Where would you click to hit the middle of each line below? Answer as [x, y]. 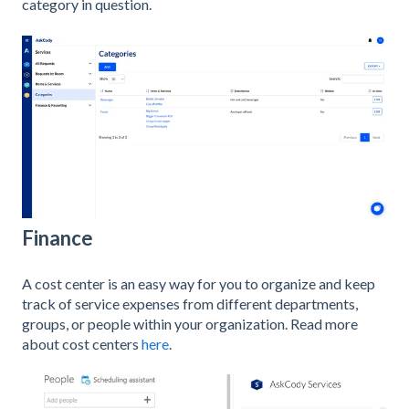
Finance [58, 238]
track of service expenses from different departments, [190, 303]
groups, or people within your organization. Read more [190, 323]
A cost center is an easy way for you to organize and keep [199, 283]
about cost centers [82, 343]
